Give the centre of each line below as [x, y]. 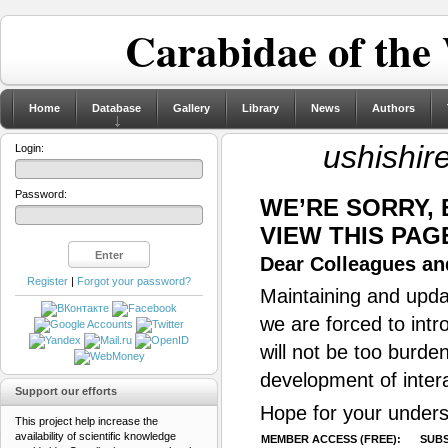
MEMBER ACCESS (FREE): [331, 439]
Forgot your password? [134, 281]
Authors [393, 108]
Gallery [191, 108]
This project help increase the [86, 421]
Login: [29, 148]
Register [47, 281]
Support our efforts [66, 391]
